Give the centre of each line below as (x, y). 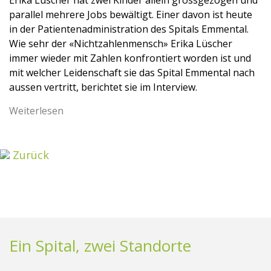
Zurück (29, 155)
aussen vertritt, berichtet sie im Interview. (103, 87)
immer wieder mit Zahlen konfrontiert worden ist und (130, 58)
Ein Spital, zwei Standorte (100, 246)
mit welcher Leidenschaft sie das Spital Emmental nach (132, 73)
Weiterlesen (36, 111)
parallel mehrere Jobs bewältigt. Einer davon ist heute (131, 15)
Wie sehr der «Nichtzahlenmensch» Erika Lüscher (121, 44)
